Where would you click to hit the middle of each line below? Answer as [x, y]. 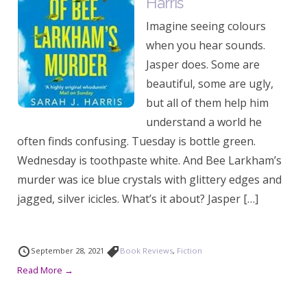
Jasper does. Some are [203, 64]
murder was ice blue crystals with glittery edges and [149, 180]
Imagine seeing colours [206, 26]
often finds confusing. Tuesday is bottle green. [136, 141]
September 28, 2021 [69, 250]
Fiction [189, 250]
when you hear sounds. [206, 45]
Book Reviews [146, 250]
